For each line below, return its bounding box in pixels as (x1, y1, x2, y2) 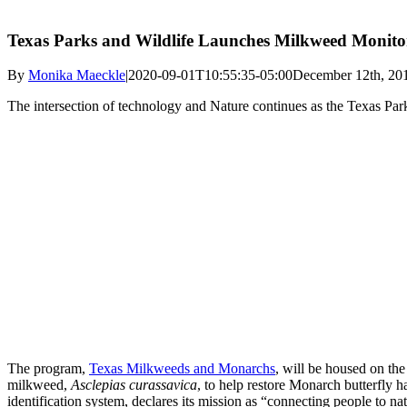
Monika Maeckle (28, 67, 125, 84)
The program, (7, 361, 89, 377)
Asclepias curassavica (71, 377, 197, 393)
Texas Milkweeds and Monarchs (89, 361, 275, 377)
